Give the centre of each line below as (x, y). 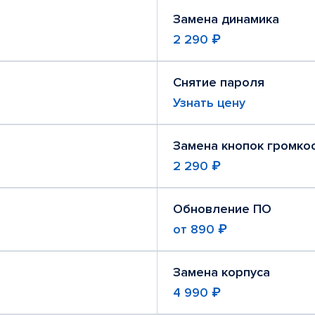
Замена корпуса (221, 272)
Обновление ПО (222, 209)
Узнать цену (209, 103)
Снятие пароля (219, 82)
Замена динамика (226, 19)
